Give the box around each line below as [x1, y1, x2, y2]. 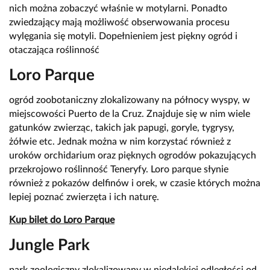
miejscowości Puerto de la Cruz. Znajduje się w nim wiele [9, 109, 250, 119]
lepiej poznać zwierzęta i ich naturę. [9, 192, 159, 202]
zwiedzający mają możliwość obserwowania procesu [9, 17, 230, 28]
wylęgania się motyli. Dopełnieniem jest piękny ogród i [9, 31, 237, 42]
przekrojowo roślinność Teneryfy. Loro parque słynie [9, 165, 228, 175]
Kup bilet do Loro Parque [9, 215, 115, 225]
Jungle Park [9, 237, 90, 254]
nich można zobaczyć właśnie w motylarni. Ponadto [9, 4, 227, 14]
